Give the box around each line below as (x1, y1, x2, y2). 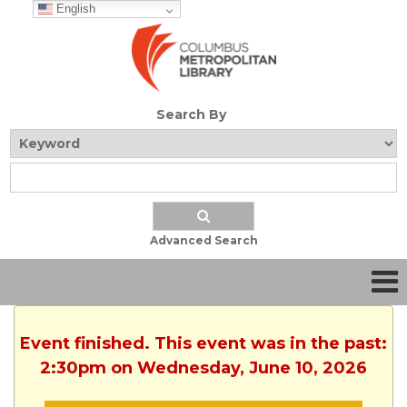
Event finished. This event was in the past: (20, 333, 387, 354)
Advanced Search (149, 233, 258, 248)
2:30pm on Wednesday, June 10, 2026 (40, 358, 367, 379)
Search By (155, 106, 226, 124)
